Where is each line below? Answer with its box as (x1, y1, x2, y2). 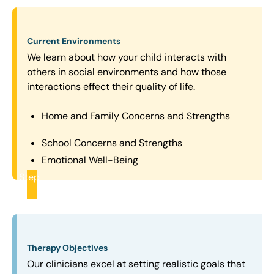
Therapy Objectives (27, 242, 108, 254)
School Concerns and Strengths (42, 136, 182, 150)
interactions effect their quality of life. (27, 80, 195, 94)
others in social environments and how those (27, 65, 226, 79)
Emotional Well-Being (42, 154, 138, 167)
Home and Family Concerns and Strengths (42, 109, 230, 123)
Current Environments (27, 35, 120, 47)
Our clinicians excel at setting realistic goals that (27, 257, 245, 271)
